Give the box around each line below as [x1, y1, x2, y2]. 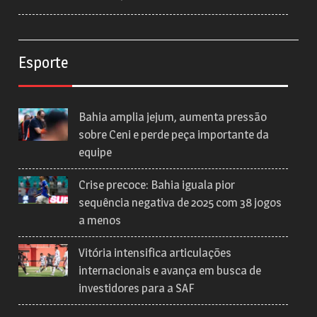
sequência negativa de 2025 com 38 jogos [79, 195, 282, 209]
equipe [79, 144, 113, 159]
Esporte [18, 52, 69, 71]
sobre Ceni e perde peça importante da [79, 127, 270, 142]
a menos [79, 212, 122, 227]
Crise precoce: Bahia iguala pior [79, 177, 236, 192]
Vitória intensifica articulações [79, 245, 232, 260]
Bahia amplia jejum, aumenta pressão [79, 109, 267, 124]
